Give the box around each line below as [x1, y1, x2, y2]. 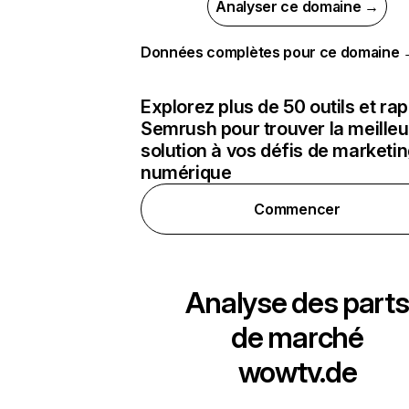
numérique [141, 162, 232, 184]
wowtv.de [237, 354, 357, 390]
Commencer [254, 200, 341, 218]
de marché [231, 320, 363, 355]
